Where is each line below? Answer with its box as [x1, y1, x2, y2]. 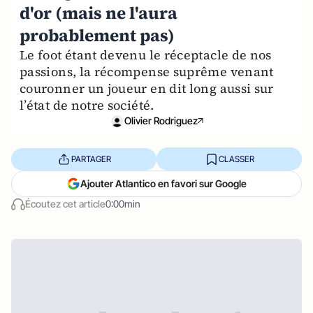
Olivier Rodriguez [124, 115, 198, 126]
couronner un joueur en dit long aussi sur [20, 80, 274, 97]
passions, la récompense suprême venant [20, 63, 274, 80]
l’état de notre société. [20, 96, 154, 114]
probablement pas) [20, 24, 175, 47]
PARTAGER [71, 153, 111, 164]
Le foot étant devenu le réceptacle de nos [20, 46, 272, 64]
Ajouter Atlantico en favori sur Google [80, 177, 247, 189]
